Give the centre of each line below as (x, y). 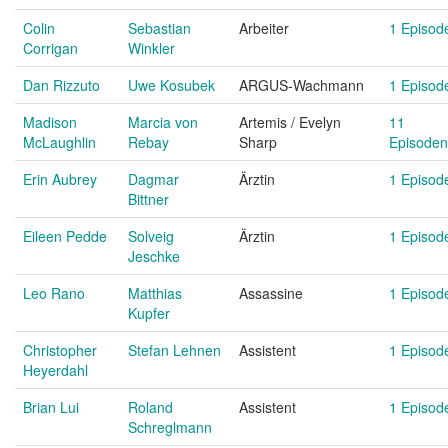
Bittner (148, 199)
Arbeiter (264, 28)
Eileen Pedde (65, 236)
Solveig (151, 236)
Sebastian (159, 28)
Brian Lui (51, 407)
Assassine (271, 293)
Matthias (155, 293)
